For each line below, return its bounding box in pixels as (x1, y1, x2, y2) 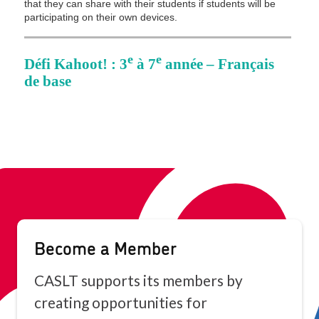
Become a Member (34, 234, 177, 259)
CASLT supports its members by (34, 271, 243, 289)
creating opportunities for (34, 293, 207, 311)
